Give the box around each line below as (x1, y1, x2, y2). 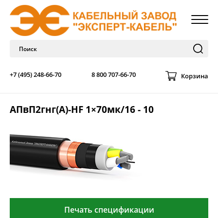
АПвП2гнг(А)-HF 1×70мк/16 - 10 (10, 103, 154, 116)
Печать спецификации (64, 204, 154, 216)
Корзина (181, 71, 208, 80)
